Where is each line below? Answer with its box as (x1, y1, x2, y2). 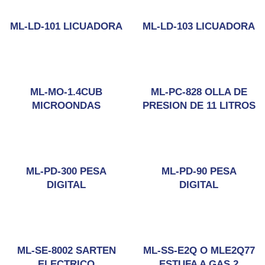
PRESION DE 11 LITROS (142, 100, 256, 111)
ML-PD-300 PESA (26, 166, 106, 177)
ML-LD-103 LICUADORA (143, 21, 255, 32)
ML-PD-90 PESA (161, 166, 237, 177)
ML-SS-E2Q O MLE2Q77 (143, 245, 255, 256)
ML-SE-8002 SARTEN (17, 245, 116, 256)
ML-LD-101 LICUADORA (10, 21, 122, 32)
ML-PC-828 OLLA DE (150, 86, 247, 98)
